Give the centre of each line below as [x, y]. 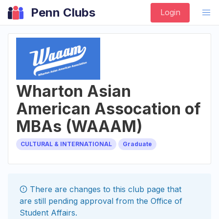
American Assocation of [109, 109]
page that [163, 189]
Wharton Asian [74, 91]
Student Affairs [47, 213]
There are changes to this [78, 189]
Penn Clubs [63, 12]
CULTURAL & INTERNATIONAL [66, 144]
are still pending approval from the [85, 201]
